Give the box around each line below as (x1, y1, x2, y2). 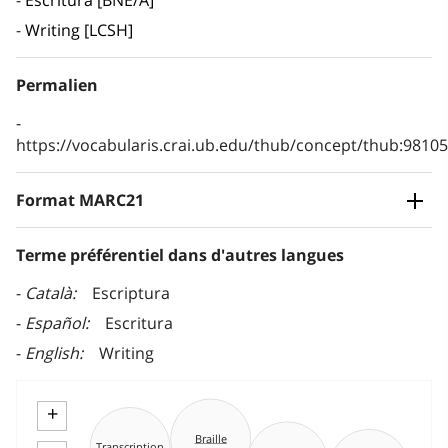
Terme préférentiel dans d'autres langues (16, 244, 344, 267)
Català (25, 282, 72, 305)
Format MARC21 (16, 189, 144, 212)
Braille (194, 428, 227, 444)
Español (25, 312, 85, 335)
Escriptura (92, 282, 170, 305)
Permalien (16, 74, 98, 97)
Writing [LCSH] (25, 19, 133, 42)
